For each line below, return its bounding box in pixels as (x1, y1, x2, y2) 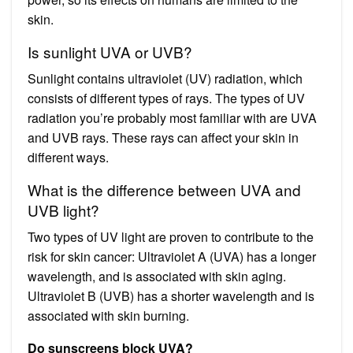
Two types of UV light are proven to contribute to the (28, 227, 314, 246)
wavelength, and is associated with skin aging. (28, 266, 286, 285)
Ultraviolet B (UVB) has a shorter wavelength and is (28, 286, 314, 305)
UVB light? (28, 199, 99, 221)
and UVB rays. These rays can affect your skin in (28, 128, 299, 147)
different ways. (28, 147, 109, 166)
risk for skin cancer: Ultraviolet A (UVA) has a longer (28, 247, 316, 266)
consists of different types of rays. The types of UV (28, 88, 305, 107)
